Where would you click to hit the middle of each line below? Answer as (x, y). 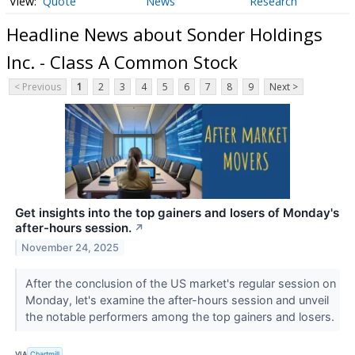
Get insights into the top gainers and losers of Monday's (177, 213)
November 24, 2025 (71, 248)
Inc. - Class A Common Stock (122, 61)
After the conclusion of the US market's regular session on (180, 284)
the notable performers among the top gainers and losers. (181, 317)
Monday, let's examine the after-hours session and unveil (177, 300)
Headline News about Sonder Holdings (164, 34)
